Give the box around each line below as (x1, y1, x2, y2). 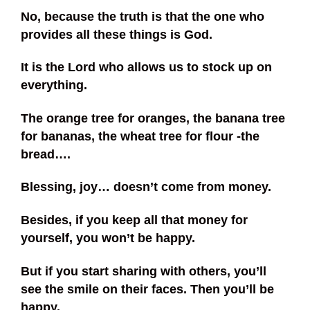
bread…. (21, 147, 71, 161)
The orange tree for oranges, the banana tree (21, 111, 285, 125)
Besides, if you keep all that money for (21, 212, 248, 227)
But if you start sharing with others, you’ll (21, 264, 266, 278)
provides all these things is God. (21, 27, 212, 42)
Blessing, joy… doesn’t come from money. (21, 180, 271, 194)
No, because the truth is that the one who (21, 9, 264, 24)
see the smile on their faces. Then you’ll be (21, 282, 274, 296)
